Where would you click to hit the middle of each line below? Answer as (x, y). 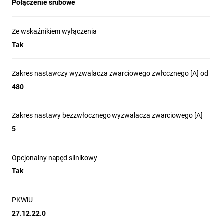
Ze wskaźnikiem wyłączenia (54, 31)
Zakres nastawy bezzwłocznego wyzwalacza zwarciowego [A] (107, 115)
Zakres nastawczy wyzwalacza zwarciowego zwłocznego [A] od (110, 73)
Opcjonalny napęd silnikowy (55, 158)
